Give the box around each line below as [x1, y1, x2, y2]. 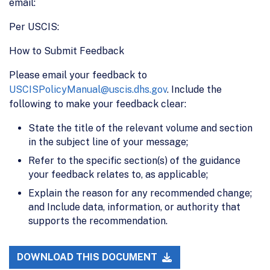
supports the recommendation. [28, 215, 168, 227]
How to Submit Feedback [9, 45, 124, 57]
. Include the [167, 83, 222, 95]
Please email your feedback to [9, 69, 147, 81]
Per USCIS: [9, 20, 59, 33]
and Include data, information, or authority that [28, 201, 240, 213]
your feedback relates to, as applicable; [28, 168, 208, 180]
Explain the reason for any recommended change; [28, 187, 252, 199]
